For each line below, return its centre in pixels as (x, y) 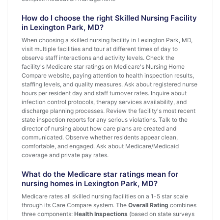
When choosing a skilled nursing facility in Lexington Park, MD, (107, 40)
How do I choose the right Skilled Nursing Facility (109, 18)
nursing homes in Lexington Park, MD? (90, 183)
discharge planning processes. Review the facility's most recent (109, 111)
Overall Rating (148, 205)
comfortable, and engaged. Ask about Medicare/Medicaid (100, 146)
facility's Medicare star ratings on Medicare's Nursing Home (103, 67)
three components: (48, 214)
